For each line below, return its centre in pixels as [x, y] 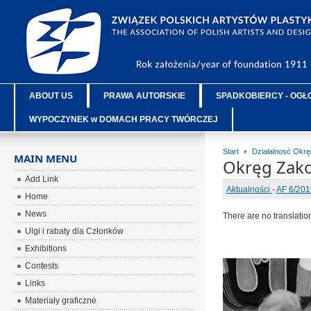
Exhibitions [46, 249]
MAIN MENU [46, 158]
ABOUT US [51, 96]
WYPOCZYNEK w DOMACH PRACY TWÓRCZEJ [124, 119]
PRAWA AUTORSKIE [145, 96]
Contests [42, 266]
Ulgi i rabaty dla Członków [75, 231]
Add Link [42, 179]
